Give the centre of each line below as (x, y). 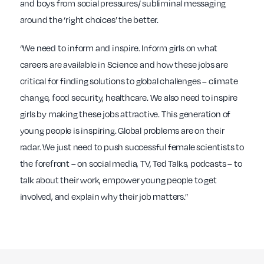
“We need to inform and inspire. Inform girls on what (119, 48)
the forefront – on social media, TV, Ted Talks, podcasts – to (131, 164)
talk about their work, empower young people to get (118, 180)
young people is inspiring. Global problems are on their (122, 131)
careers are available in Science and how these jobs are (124, 65)
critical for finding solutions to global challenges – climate (129, 81)
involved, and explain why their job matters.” (104, 197)
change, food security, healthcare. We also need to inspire (128, 98)
